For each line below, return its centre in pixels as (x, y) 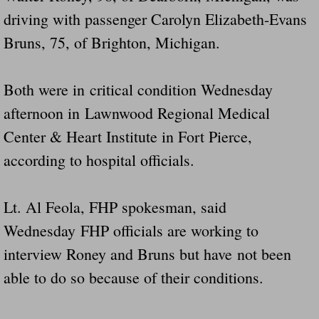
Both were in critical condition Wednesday (138, 89)
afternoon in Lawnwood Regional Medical (137, 113)
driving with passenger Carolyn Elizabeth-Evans (155, 19)
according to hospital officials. (99, 159)
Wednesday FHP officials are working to (131, 230)
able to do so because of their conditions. (134, 277)
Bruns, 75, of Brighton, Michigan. (112, 42)
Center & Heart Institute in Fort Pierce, (128, 136)
